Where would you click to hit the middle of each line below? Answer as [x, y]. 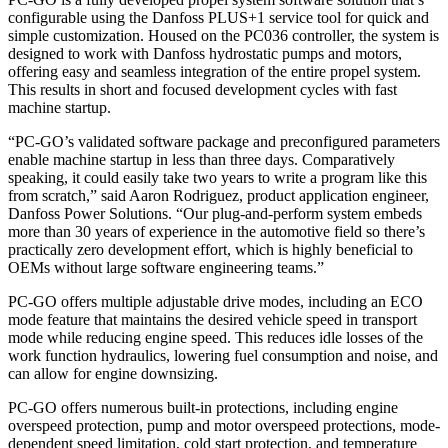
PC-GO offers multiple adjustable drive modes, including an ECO [215, 301]
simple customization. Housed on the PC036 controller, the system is [223, 35]
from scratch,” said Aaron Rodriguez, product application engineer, [218, 195]
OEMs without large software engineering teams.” [166, 267]
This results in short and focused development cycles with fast [202, 89]
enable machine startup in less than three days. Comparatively [201, 159]
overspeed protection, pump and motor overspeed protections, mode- [224, 425]
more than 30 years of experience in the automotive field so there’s [216, 231]
